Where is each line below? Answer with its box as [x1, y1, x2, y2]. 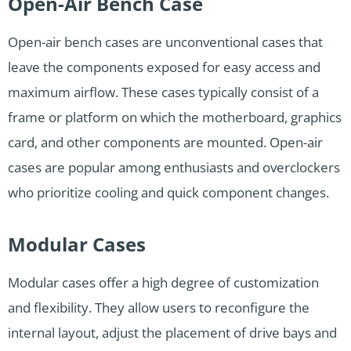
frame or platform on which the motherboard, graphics [8, 108, 342, 127]
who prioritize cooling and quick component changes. [8, 183, 329, 202]
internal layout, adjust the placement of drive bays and [8, 324, 337, 342]
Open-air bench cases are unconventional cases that [8, 33, 323, 52]
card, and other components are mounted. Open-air [8, 133, 323, 152]
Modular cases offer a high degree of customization [8, 273, 319, 292]
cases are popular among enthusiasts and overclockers [8, 158, 340, 177]
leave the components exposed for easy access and [8, 58, 320, 77]
